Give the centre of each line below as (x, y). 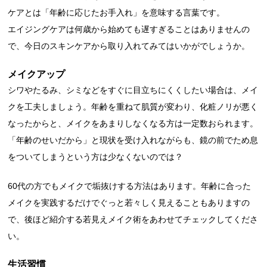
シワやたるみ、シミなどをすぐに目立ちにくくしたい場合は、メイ (133, 90)
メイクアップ (37, 74)
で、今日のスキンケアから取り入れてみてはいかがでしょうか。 (129, 46)
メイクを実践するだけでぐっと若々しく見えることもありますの (129, 202)
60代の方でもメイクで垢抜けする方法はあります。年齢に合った (130, 186)
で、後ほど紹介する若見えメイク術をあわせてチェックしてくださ (133, 219)
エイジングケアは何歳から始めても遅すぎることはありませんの (129, 29)
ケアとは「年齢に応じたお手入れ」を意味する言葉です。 (117, 12)
